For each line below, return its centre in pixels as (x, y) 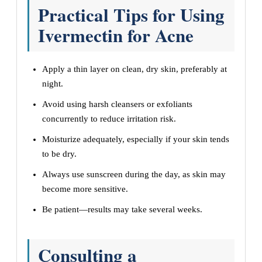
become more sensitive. (85, 189)
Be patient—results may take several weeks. (122, 209)
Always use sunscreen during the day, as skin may (134, 174)
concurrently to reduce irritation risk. (109, 119)
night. (53, 84)
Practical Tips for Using (131, 15)
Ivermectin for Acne (116, 35)
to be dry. (59, 154)
